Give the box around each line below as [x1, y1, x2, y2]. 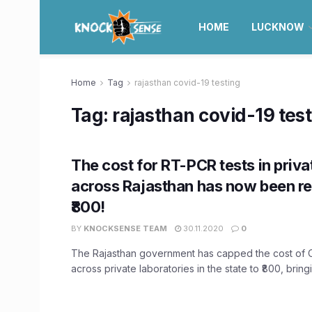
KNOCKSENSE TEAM [84, 224, 167, 233]
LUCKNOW [251, 21, 304, 33]
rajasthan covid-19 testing [134, 77, 240, 88]
